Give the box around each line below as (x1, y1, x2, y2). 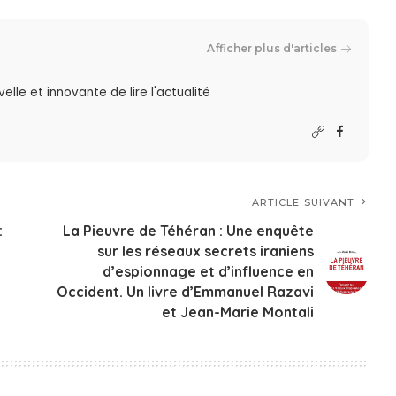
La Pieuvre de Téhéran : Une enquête (63, 222, 315, 240)
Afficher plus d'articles (207, 41, 338, 55)
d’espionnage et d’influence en (103, 263, 315, 281)
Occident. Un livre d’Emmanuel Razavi (57, 283, 315, 301)
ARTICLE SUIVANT (251, 196, 355, 209)
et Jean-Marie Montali (162, 303, 315, 322)
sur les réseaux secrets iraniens (97, 242, 315, 261)
